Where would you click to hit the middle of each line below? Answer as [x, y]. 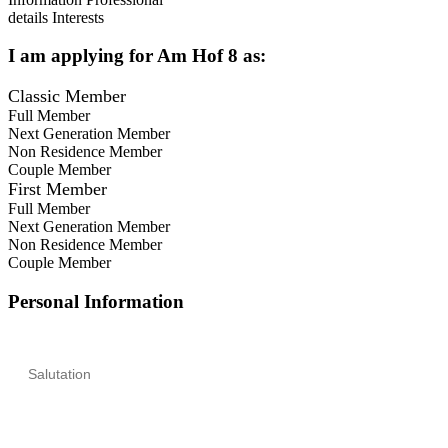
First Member [57, 189]
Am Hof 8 [197, 56]
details [28, 17]
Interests [78, 17]
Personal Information [96, 301]
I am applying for [82, 56]
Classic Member [67, 96]
